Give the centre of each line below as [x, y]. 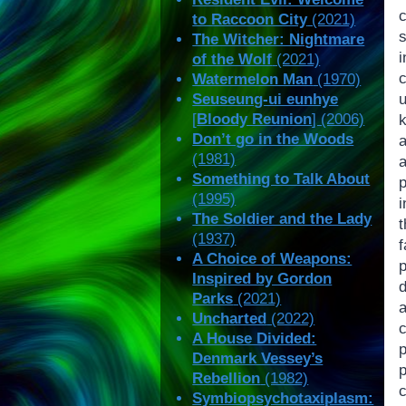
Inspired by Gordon [262, 279]
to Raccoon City [250, 20]
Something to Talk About [281, 179]
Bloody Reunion [255, 120]
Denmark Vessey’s [258, 359]
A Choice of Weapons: [272, 259]
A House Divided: [255, 339]
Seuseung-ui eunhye [266, 100]
